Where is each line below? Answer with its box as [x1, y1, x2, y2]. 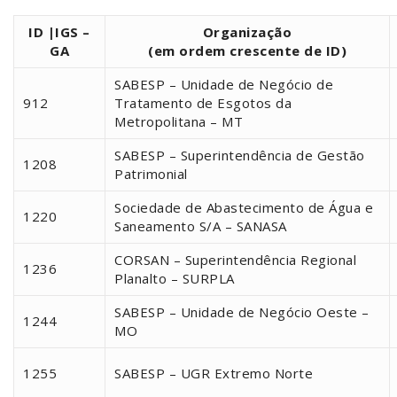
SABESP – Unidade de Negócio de [114, 74, 333, 93]
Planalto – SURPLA [114, 269, 235, 287]
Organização [202, 22, 292, 41]
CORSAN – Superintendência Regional [114, 250, 356, 269]
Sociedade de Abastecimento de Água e [114, 198, 373, 216]
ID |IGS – [28, 22, 90, 41]
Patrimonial [114, 164, 188, 183]
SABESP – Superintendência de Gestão [114, 145, 365, 164]
